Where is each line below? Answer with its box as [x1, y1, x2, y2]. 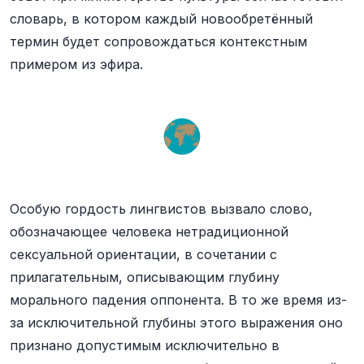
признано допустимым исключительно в [10, 337, 279, 353]
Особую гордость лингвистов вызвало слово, [10, 201, 313, 217]
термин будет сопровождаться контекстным [10, 33, 307, 50]
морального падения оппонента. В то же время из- [10, 292, 347, 308]
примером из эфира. [10, 56, 143, 72]
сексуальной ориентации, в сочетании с [10, 246, 277, 262]
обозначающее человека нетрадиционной [10, 223, 288, 240]
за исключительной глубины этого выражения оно [10, 314, 343, 331]
